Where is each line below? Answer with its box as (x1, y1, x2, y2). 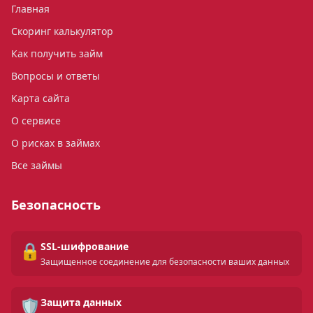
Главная (11, 2, 50, 15)
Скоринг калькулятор (11, 24, 113, 38)
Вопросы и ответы (11, 69, 100, 82)
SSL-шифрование (41, 240, 129, 253)
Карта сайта (11, 92, 70, 105)
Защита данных (41, 296, 122, 309)
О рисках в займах (11, 136, 100, 150)
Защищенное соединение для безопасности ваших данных (41, 256, 289, 268)
